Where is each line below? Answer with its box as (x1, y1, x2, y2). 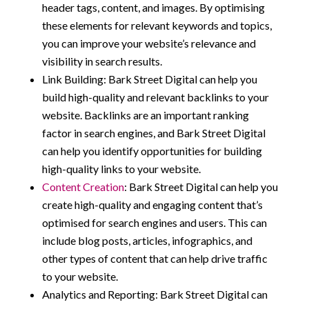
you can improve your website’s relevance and (41, 37, 256, 50)
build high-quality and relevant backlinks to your (41, 90, 269, 104)
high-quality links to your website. (41, 162, 201, 176)
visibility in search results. (41, 54, 162, 68)
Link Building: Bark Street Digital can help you (41, 72, 257, 86)
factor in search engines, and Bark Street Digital (41, 126, 266, 140)
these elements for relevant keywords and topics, (41, 19, 272, 32)
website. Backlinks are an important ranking (41, 108, 249, 122)
